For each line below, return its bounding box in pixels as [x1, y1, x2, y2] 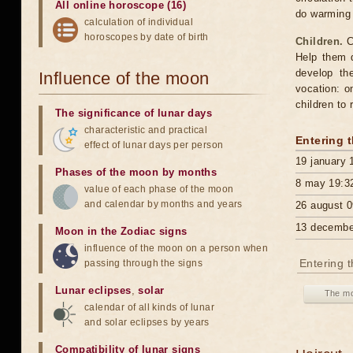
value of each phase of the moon [84, 184, 234, 195]
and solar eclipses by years [84, 317, 210, 328]
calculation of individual [84, 17, 193, 28]
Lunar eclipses [55, 284, 132, 296]
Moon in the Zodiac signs [55, 225, 188, 237]
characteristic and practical [84, 124, 208, 136]
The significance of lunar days [55, 107, 212, 119]
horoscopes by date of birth [84, 32, 209, 43]
